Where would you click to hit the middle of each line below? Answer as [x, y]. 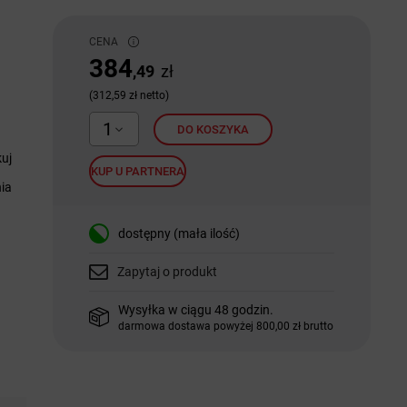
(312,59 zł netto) [129, 95]
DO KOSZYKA [213, 129]
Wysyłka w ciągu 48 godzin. [195, 309]
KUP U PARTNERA [137, 171]
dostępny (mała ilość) [179, 233]
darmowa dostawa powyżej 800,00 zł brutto [225, 326]
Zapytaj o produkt [167, 272]
